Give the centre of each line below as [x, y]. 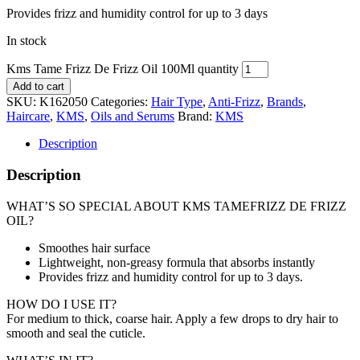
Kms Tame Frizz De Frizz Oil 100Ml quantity [123, 69]
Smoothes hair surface [94, 247]
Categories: [121, 102]
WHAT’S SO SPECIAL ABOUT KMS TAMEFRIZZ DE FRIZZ [176, 206]
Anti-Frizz [234, 102]
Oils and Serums [133, 117]
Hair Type [177, 102]
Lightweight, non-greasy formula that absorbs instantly [177, 262]
